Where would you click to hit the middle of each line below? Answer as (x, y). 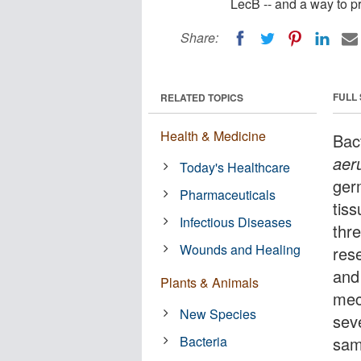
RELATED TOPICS (202, 97)
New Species (218, 313)
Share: (199, 37)
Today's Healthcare (235, 167)
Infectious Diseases (236, 222)
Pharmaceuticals (228, 194)
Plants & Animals (210, 282)
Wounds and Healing (241, 249)
